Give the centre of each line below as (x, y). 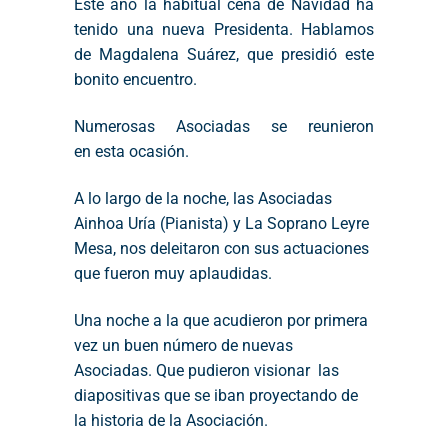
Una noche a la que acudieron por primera (221, 321)
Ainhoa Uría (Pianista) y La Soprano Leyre (221, 224)
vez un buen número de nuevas (183, 346)
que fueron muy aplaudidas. (173, 274)
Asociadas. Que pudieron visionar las (206, 371)
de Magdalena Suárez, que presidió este (224, 55)
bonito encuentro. (135, 80)
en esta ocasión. (131, 152)
